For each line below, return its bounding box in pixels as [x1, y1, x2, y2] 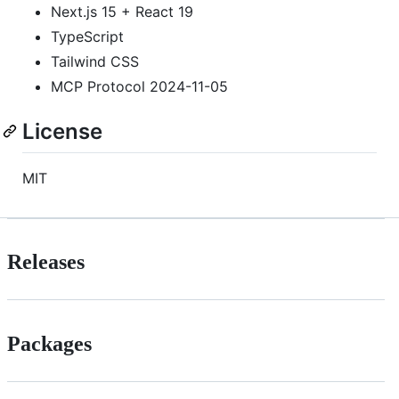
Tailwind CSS [51, 53, 139, 71]
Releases [7, 250, 85, 274]
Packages [7, 332, 92, 356]
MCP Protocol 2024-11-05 [51, 77, 228, 96]
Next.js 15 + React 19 [51, 3, 193, 21]
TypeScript [51, 28, 124, 46]
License [22, 118, 102, 145]
